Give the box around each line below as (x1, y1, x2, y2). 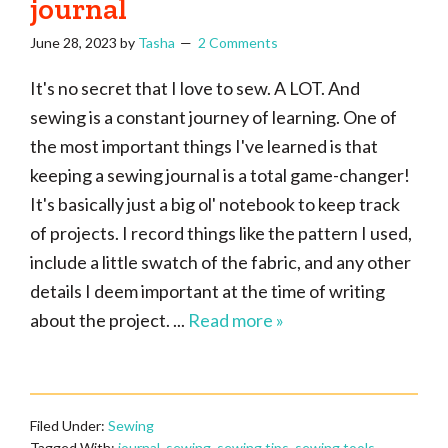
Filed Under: (30, 417, 108, 434)
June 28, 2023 (30, 34, 117, 51)
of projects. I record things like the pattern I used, (30, 222, 412, 244)
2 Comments (198, 34, 278, 51)
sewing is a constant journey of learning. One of (30, 106, 397, 128)
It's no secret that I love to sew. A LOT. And (30, 77, 360, 99)
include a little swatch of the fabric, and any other (30, 251, 411, 273)
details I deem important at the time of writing (30, 280, 385, 302)
